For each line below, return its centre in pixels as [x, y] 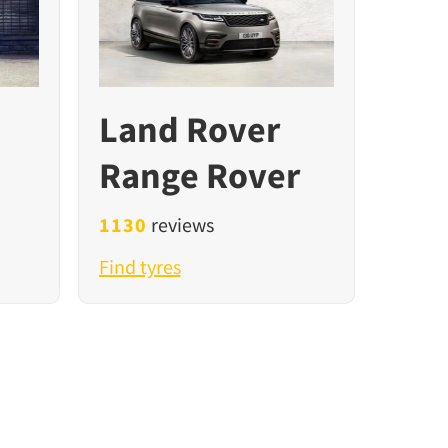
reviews [181, 225]
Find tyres [139, 267]
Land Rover [189, 130]
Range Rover [199, 176]
